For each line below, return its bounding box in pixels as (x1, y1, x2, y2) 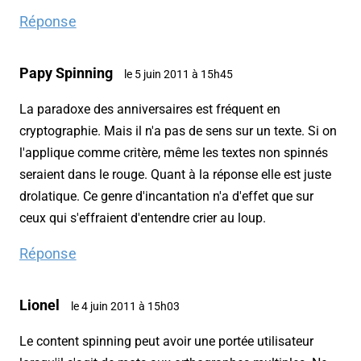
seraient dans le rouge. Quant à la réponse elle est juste (19, 167, 331, 183)
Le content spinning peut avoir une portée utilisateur (19, 334, 313, 350)
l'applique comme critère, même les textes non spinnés (19, 145, 328, 161)
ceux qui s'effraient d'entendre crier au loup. (19, 210, 266, 226)
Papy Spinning (19, 64, 113, 82)
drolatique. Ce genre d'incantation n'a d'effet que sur (19, 189, 313, 205)
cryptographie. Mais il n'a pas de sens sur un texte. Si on (19, 123, 337, 139)
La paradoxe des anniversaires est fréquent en (19, 102, 280, 118)
